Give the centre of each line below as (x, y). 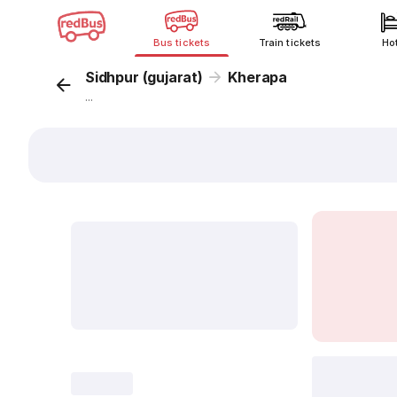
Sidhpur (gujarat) (144, 77)
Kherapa (257, 77)
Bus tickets (182, 43)
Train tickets (290, 43)
